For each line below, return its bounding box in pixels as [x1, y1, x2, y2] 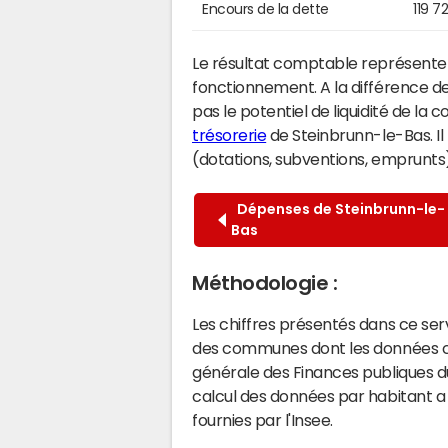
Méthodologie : [192, 272, 338, 293]
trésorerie [192, 126, 267, 143]
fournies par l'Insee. [192, 411, 333, 428]
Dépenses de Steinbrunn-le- [231, 201, 445, 216]
